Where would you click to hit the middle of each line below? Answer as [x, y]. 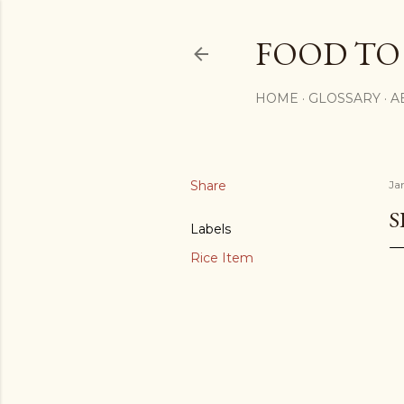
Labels [211, 229]
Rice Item [222, 258]
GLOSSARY [344, 98]
